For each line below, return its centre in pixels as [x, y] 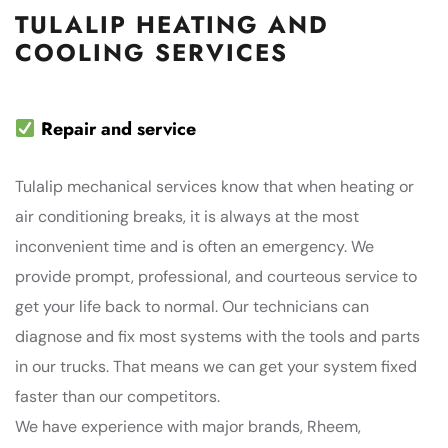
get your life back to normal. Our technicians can [192, 306]
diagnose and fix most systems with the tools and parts [217, 336]
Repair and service [115, 128]
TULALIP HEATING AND [172, 24]
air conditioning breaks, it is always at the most [187, 216]
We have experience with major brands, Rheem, [188, 426]
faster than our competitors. [117, 396]
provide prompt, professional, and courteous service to [216, 276]
